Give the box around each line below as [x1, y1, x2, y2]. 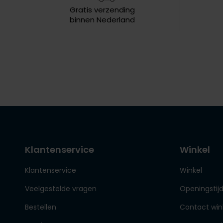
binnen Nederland [70, 14, 135, 25]
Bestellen [25, 202, 56, 213]
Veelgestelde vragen [25, 184, 97, 194]
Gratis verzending [70, 4, 135, 15]
